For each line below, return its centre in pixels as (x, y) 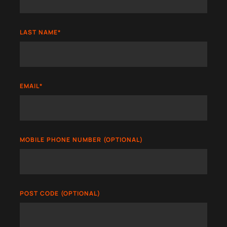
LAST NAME (39, 32)
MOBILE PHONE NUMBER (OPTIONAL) (81, 140)
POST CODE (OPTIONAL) (60, 194)
